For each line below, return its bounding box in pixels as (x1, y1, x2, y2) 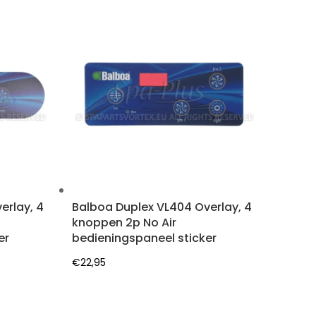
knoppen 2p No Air (72, 214, 177, 231)
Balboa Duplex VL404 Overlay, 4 (72, 199, 253, 216)
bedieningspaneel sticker (72, 230, 217, 247)
